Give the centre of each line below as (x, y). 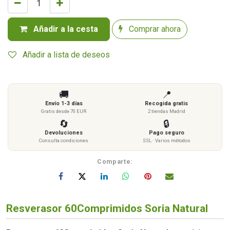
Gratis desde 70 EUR (64, 111)
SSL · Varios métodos (166, 140)
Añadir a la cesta (65, 29)
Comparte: (115, 161)
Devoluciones (64, 132)
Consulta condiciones (64, 140)
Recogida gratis (166, 103)
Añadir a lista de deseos (66, 54)
